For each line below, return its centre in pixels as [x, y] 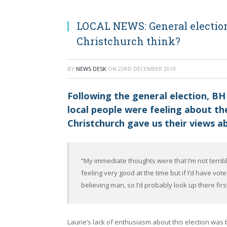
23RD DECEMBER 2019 [147, 68]
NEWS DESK [91, 68]
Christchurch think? [128, 41]
